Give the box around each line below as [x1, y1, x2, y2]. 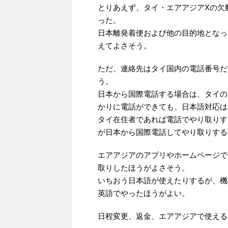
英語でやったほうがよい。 [98, 189, 189, 198]
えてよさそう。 [98, 41, 151, 50]
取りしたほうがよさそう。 [98, 163, 189, 173]
